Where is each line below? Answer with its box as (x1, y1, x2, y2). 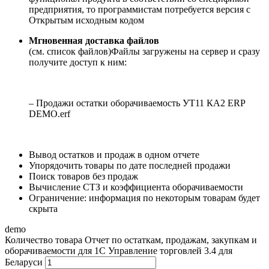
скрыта (29, 204, 58, 214)
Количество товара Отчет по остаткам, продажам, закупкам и (5, 235, 257, 246)
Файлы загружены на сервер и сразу (111, 46, 260, 57)
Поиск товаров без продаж (29, 171, 138, 182)
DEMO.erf (29, 109, 70, 119)
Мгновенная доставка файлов (29, 35, 159, 46)
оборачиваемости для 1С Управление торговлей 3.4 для (5, 246, 232, 256)
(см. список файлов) (29, 46, 111, 57)
